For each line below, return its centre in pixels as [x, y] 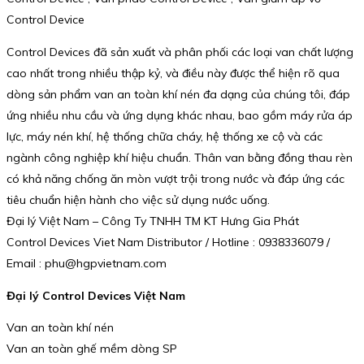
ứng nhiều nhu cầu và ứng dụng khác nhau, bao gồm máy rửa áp [180, 116]
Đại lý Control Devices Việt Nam [96, 295]
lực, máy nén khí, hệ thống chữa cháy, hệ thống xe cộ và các [165, 137]
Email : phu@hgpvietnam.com [87, 264]
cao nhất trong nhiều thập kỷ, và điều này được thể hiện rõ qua [173, 74]
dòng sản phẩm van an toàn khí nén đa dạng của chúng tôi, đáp [178, 95]
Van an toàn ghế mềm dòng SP [92, 349]
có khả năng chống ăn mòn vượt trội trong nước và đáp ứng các [175, 179]
